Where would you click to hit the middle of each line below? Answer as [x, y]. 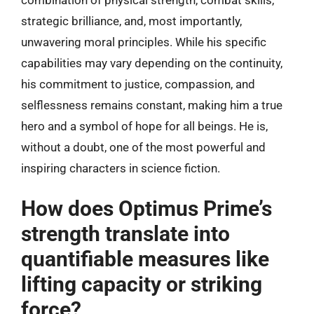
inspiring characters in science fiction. [121, 168]
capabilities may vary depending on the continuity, [152, 63]
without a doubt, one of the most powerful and [143, 147]
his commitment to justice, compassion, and [138, 84]
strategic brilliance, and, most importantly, [131, 21]
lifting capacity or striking [142, 284]
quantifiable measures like [145, 259]
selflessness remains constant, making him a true [152, 105]
